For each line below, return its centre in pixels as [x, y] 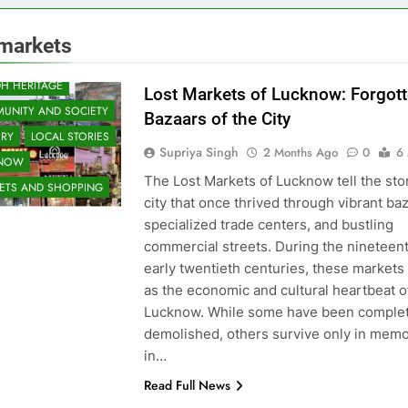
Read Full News [187, 385]
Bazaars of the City [217, 118]
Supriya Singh [199, 152]
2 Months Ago [300, 152]
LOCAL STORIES [70, 136]
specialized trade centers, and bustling [268, 224]
